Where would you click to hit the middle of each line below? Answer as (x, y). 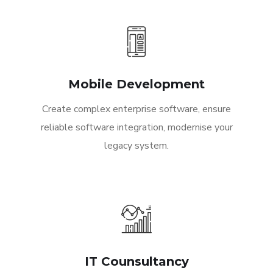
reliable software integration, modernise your (136, 128)
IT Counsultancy (136, 262)
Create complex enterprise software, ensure (136, 109)
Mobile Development (136, 84)
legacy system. (136, 146)
